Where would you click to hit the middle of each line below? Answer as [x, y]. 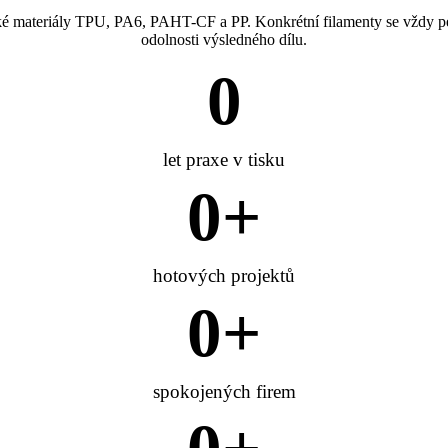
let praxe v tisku [224, 160]
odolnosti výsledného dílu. [224, 40]
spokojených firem [224, 392]
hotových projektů [224, 276]
